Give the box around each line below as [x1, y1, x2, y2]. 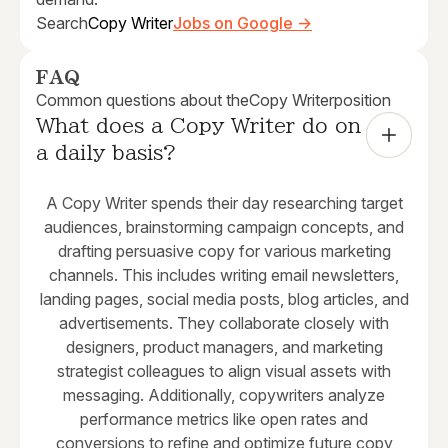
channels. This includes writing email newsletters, [49, 265, 399, 286]
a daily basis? [36, 142, 177, 163]
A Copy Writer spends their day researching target [45, 193, 403, 214]
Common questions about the [36, 90, 249, 111]
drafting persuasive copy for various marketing [57, 241, 391, 262]
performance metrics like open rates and [80, 409, 368, 430]
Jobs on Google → [173, 13, 312, 34]
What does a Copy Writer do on [36, 115, 361, 136]
